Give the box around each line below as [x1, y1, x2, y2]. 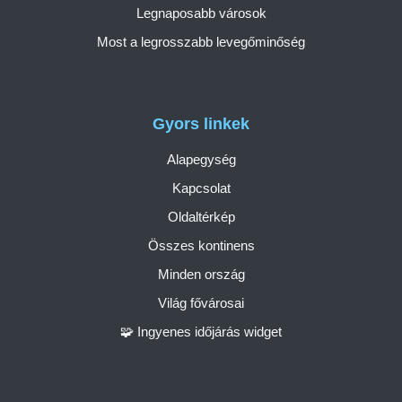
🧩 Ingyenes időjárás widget [120, 323, 282, 339]
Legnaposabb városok [135, 5, 267, 22]
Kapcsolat [171, 179, 231, 196]
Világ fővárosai [158, 294, 244, 310]
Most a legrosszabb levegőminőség [97, 34, 305, 50]
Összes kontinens [147, 237, 255, 253]
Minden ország [157, 266, 245, 282]
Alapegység [166, 151, 236, 167]
